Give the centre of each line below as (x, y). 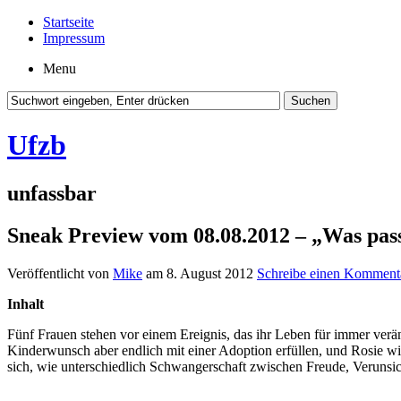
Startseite (68, 22)
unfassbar (52, 193)
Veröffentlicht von (60, 273)
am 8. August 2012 (200, 273)
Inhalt (26, 303)
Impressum (74, 38)
